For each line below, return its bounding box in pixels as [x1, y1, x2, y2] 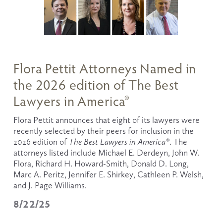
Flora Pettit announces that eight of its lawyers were [13, 115, 200, 125]
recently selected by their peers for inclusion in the [13, 126, 194, 136]
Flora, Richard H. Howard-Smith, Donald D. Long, [13, 159, 189, 169]
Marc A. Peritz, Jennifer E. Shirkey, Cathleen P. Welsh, [13, 169, 204, 180]
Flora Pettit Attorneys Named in [13, 59, 196, 77]
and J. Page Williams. [13, 180, 91, 191]
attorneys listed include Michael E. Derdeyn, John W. [13, 148, 199, 158]
